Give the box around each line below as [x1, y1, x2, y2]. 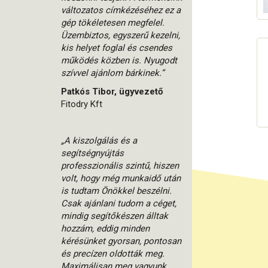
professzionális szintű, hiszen [61, 160, 179, 171]
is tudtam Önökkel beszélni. [61, 185, 172, 196]
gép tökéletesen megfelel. [61, 17, 165, 28]
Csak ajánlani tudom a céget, [61, 198, 176, 209]
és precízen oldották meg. [61, 248, 165, 259]
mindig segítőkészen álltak [61, 211, 168, 221]
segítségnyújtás [61, 148, 124, 159]
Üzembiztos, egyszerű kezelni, [61, 30, 180, 41]
